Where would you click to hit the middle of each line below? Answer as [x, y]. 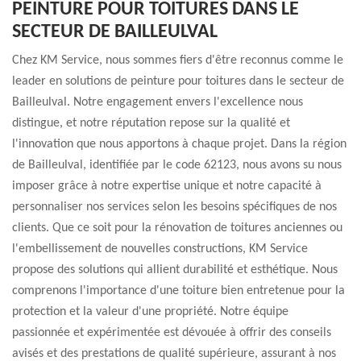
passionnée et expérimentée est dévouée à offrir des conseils [172, 333]
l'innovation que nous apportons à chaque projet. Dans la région [179, 144]
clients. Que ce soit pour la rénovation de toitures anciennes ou [177, 228]
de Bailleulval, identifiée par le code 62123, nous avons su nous [177, 165]
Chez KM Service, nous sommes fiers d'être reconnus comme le [178, 60]
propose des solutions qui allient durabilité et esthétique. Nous [175, 270]
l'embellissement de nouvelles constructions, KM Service [160, 249]
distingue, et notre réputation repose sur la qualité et [151, 123]
